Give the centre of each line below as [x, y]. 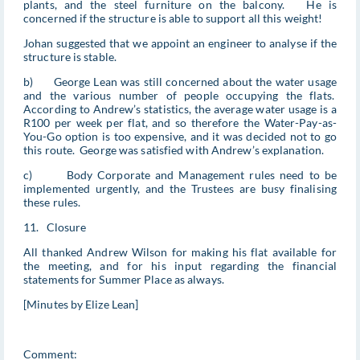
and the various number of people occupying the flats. [180, 96]
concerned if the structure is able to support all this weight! [173, 18]
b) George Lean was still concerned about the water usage [180, 82]
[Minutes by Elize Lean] [81, 305]
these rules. [52, 202]
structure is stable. [70, 57]
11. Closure [55, 227]
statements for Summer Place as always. [124, 280]
